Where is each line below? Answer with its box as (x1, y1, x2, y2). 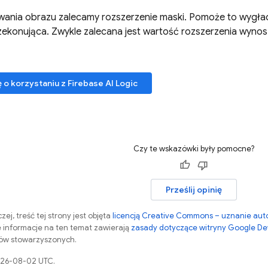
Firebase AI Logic (68, 78, 138, 89)
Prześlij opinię (165, 184, 222, 195)
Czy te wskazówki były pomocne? (133, 144, 254, 154)
